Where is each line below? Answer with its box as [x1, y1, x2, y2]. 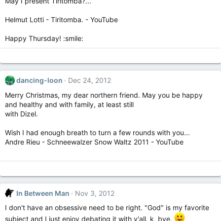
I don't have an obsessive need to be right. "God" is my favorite [5, 203, 209, 212]
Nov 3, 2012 [74, 188, 114, 197]
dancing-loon [16, 75, 63, 84]
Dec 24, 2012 [68, 75, 111, 84]
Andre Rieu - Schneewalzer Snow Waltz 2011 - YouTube [5, 137, 184, 146]
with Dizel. [5, 109, 38, 118]
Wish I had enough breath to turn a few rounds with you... [5, 128, 190, 137]
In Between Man [16, 188, 70, 197]
